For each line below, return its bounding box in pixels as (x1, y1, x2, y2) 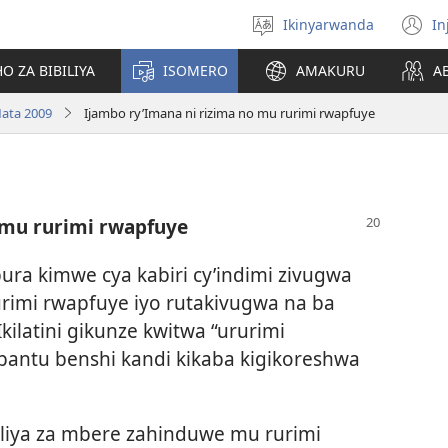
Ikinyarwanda (283, 14, 374, 34)
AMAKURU (296, 61, 365, 80)
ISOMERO (163, 61, 228, 80)
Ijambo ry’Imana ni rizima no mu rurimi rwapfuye (84, 103, 375, 122)
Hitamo (313, 24, 361, 43)
